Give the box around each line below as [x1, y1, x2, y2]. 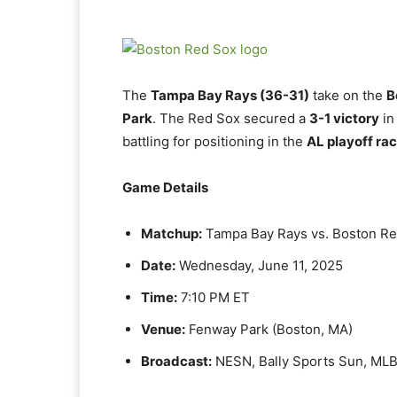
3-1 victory [309, 110, 379, 127]
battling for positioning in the [122, 133, 307, 150]
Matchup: [141, 225, 202, 242]
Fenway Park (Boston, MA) [185, 321, 353, 338]
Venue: [141, 321, 185, 338]
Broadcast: [141, 353, 212, 370]
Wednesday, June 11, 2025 [175, 257, 343, 274]
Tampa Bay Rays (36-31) [151, 87, 309, 104]
